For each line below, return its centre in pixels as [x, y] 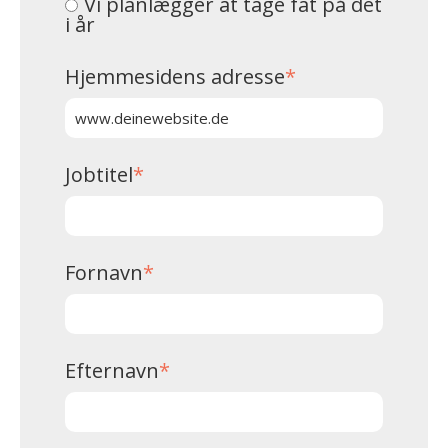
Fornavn [104, 272]
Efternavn [112, 370]
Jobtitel [99, 175]
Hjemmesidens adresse [175, 77]
